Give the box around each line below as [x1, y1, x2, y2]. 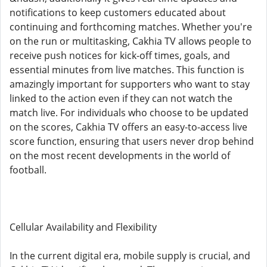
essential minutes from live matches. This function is [10, 63, 244, 76]
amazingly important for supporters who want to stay [10, 77, 250, 91]
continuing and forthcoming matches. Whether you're [10, 20, 252, 33]
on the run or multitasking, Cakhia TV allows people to [10, 35, 252, 48]
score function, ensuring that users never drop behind [10, 135, 254, 148]
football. [10, 163, 46, 176]
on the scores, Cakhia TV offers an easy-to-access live [10, 120, 247, 133]
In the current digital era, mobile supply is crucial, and [10, 249, 250, 262]
